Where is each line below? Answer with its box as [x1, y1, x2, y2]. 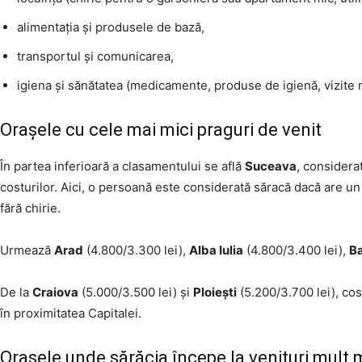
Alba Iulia [189, 242, 243, 258]
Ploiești [193, 284, 237, 300]
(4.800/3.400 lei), [243, 242, 349, 258]
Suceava [245, 158, 297, 174]
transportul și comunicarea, [17, 48, 174, 64]
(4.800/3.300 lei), [83, 242, 189, 258]
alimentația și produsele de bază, [17, 19, 204, 35]
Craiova [32, 284, 78, 300]
